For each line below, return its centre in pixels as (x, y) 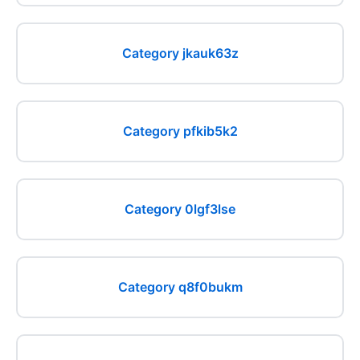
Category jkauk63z (180, 53)
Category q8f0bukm (180, 287)
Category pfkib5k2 (180, 131)
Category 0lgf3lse (180, 209)
